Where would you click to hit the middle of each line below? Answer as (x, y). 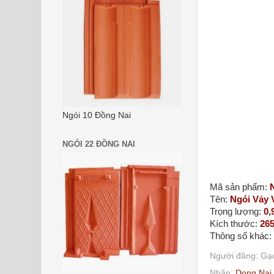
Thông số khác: (241, 236)
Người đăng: (235, 256)
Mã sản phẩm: (239, 187)
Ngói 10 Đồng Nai (97, 115)
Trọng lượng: (235, 212)
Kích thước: (234, 224)
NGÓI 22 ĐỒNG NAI (99, 144)
